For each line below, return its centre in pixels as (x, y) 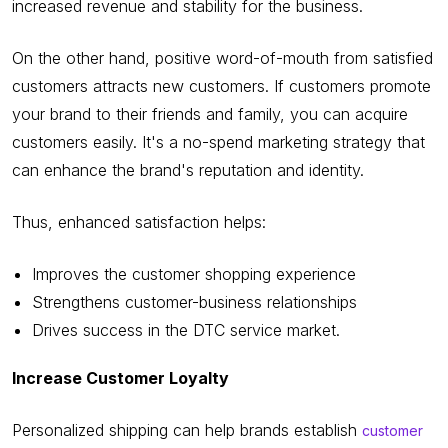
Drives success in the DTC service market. (186, 329)
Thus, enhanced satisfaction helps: (139, 221)
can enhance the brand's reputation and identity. (188, 169)
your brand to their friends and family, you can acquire (210, 113)
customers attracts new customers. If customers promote (221, 85)
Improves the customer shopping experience (194, 273)
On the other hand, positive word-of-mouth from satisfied (222, 57)
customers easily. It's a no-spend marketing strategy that (218, 141)
